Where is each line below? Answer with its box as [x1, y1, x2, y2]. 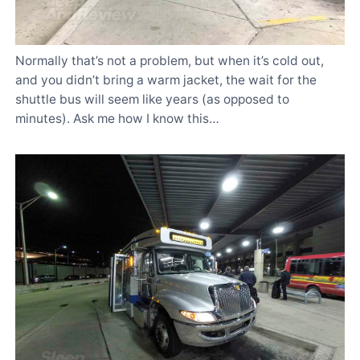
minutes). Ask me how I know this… [15, 111, 219, 127]
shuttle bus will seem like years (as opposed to [15, 92, 289, 108]
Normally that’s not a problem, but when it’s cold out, [15, 53, 324, 69]
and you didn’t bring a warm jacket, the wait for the [15, 72, 317, 88]
